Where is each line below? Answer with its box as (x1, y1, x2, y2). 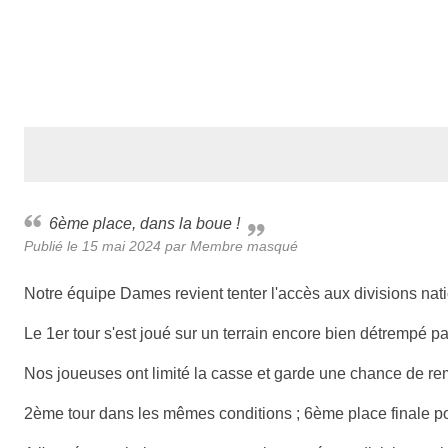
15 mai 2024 (82, 237, 161, 254)
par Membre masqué (161, 237, 298, 254)
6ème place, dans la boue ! (58, 214, 240, 232)
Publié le (24, 237, 82, 254)
